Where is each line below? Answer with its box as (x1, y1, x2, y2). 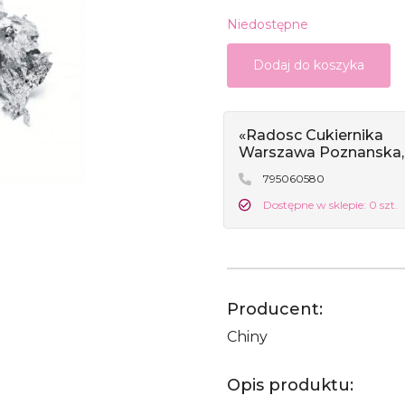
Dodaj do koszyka (253, 56, 364, 73)
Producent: (227, 298, 323, 319)
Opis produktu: (227, 374, 353, 395)
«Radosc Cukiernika (239, 126, 383, 144)
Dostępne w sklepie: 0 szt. (260, 197, 398, 212)
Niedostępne (227, 15, 308, 33)
